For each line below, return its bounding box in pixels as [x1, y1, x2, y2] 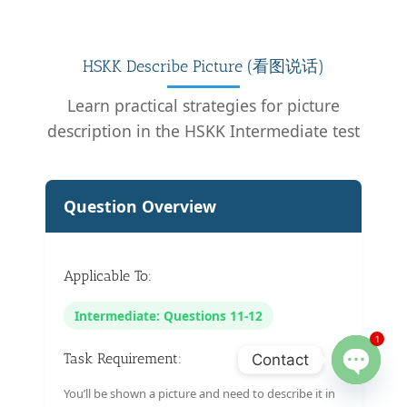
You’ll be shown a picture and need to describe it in [64, 384, 335, 402]
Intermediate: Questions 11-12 [74, 306, 263, 324]
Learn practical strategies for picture [67, 94, 340, 116]
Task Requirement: [64, 349, 182, 367]
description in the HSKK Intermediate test [47, 119, 360, 142]
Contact [252, 350, 309, 369]
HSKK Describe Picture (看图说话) [83, 55, 324, 76]
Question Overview [64, 194, 216, 217]
